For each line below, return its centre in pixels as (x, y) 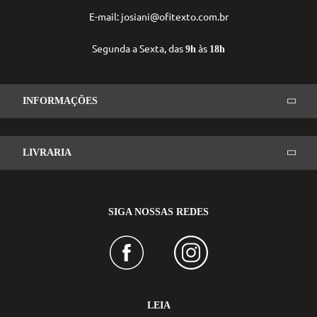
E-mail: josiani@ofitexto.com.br (158, 16)
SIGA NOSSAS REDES (158, 212)
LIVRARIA (47, 152)
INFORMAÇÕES (60, 100)
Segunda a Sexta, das (139, 48)
